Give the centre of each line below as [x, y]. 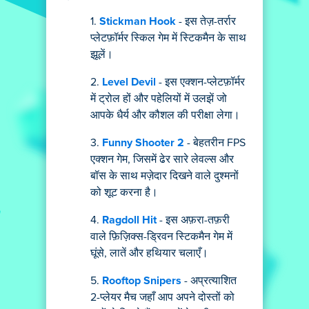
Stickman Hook [138, 21]
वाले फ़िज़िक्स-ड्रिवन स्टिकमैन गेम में [161, 237]
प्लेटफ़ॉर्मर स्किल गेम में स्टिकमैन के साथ [168, 38]
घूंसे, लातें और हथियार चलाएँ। [149, 253]
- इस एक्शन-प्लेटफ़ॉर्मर [200, 82]
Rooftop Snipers [142, 281]
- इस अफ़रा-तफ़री [193, 220]
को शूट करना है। [124, 192]
